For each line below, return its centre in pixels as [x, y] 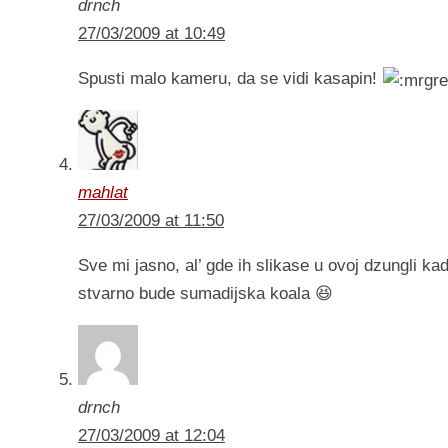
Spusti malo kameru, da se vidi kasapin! [230, 79]
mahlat [103, 193]
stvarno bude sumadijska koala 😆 [205, 294]
